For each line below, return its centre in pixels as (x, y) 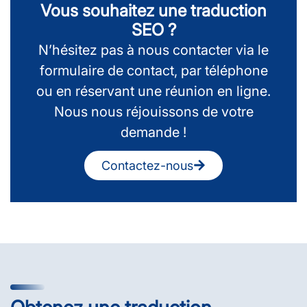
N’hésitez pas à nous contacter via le (153, 50)
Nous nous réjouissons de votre (153, 111)
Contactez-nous (147, 165)
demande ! (153, 132)
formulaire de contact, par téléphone (153, 70)
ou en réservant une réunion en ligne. (153, 91)
